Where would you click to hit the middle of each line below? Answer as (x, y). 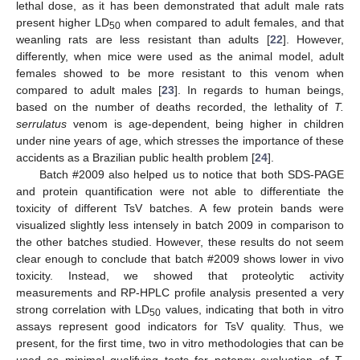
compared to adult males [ (89, 90)
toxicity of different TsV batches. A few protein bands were (180, 209)
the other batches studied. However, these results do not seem (180, 242)
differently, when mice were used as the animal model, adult (180, 57)
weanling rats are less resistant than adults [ (143, 40)
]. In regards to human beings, (259, 90)
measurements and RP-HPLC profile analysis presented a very (180, 293)
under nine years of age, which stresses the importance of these (180, 141)
